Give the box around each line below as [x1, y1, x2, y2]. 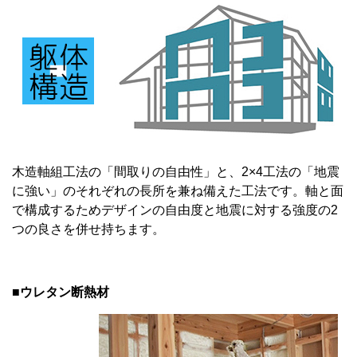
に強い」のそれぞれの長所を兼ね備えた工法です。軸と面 [12, 184, 343, 198]
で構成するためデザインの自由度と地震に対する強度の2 [12, 203, 338, 218]
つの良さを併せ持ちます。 [12, 222, 165, 237]
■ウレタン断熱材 [12, 285, 109, 300]
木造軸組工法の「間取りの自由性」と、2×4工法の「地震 [12, 165, 339, 179]
